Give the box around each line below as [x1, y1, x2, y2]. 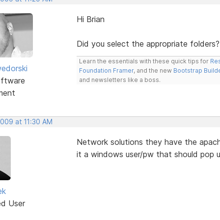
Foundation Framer [79, 66, 134, 74]
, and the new [133, 66, 173, 74]
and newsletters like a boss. [79, 76, 161, 83]
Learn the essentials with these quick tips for [79, 57, 210, 65]
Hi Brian [76, 14, 105, 24]
